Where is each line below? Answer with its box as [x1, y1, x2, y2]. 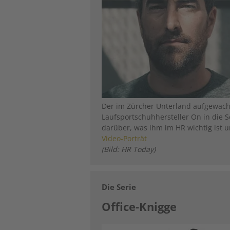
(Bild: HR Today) [102, 144, 156, 154]
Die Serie [102, 181, 137, 192]
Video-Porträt [102, 133, 147, 143]
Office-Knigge [102, 198, 177, 214]
